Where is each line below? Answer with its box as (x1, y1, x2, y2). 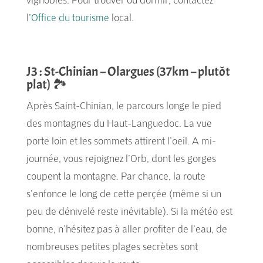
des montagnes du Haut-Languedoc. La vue (26, 116, 212, 130)
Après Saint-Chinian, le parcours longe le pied (26, 98, 221, 112)
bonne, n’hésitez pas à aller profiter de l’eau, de (26, 221, 227, 235)
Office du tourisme (31, 10, 109, 24)
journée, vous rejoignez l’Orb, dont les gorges (26, 151, 216, 165)
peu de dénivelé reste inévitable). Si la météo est (26, 204, 232, 218)
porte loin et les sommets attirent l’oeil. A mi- (26, 133, 216, 147)
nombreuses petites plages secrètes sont (26, 239, 198, 253)
